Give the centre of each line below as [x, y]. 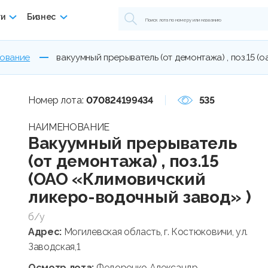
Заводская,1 [54, 247]
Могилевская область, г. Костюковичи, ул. [156, 232]
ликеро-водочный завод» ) [140, 197]
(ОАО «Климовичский [117, 179]
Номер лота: [56, 100]
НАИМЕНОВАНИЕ [69, 127]
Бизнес [41, 16]
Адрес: [46, 232]
